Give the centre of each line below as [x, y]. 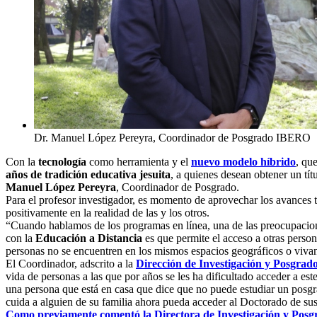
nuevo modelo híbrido [243, 161]
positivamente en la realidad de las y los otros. [108, 212]
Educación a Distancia [89, 238]
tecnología [62, 161]
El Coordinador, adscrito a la [71, 263]
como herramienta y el [139, 161]
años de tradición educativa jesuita [88, 174]
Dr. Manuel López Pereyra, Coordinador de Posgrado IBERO [172, 137]
